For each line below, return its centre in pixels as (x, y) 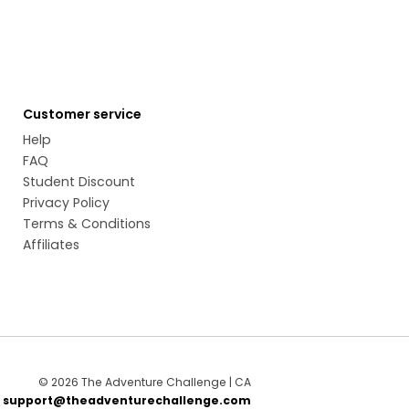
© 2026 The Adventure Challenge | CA (144, 382)
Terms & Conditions (87, 224)
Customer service (83, 114)
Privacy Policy (67, 203)
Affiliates (52, 245)
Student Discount (79, 182)
